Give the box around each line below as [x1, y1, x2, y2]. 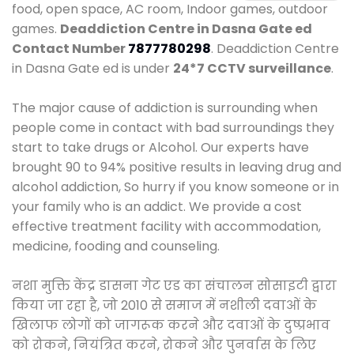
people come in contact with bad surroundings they [12, 118, 334, 137]
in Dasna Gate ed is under [12, 58, 173, 77]
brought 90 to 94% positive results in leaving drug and [12, 157, 341, 176]
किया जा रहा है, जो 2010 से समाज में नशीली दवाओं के [12, 296, 317, 314]
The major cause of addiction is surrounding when [12, 98, 318, 117]
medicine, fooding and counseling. [12, 236, 220, 255]
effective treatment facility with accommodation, [12, 217, 321, 235]
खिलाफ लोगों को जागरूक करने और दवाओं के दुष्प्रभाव [12, 315, 330, 334]
